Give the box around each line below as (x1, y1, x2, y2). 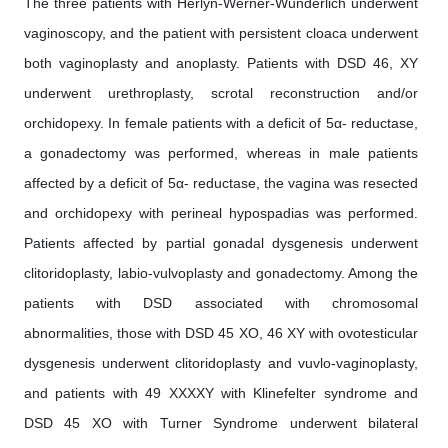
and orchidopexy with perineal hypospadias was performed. (24, 205, 418, 222)
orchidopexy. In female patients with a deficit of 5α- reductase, (24, 115, 418, 132)
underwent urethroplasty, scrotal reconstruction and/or (24, 85, 418, 102)
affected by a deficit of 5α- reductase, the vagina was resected (24, 175, 418, 192)
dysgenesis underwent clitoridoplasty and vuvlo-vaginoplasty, (24, 355, 418, 372)
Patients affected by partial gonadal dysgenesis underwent (24, 235, 418, 252)
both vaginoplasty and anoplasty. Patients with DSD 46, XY (24, 55, 418, 72)
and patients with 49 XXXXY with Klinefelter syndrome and (24, 385, 418, 402)
